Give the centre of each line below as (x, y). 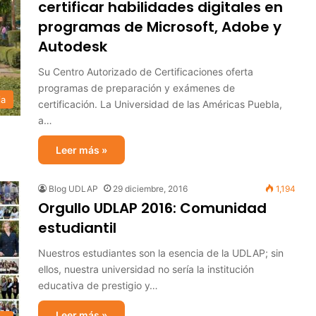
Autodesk (73, 47)
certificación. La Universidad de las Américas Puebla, (160, 104)
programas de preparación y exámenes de (136, 88)
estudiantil (77, 228)
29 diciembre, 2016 (150, 189)
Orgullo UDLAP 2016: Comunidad (152, 208)
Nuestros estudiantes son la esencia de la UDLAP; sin (161, 253)
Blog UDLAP (73, 189)
